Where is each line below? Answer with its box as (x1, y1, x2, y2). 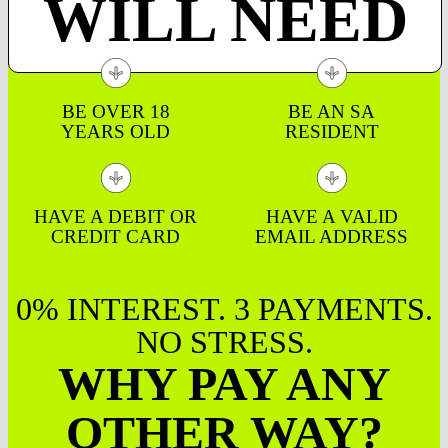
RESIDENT (284, 120, 379, 142)
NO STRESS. (135, 323, 313, 360)
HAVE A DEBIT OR (34, 205, 198, 227)
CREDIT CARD (51, 225, 181, 247)
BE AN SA (288, 100, 376, 122)
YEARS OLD (61, 120, 171, 142)
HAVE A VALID (265, 205, 398, 227)
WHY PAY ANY (57, 356, 391, 410)
